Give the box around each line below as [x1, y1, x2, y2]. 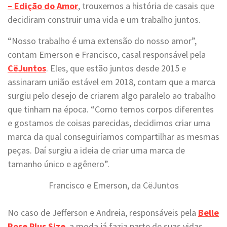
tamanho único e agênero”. [8, 158, 109, 170]
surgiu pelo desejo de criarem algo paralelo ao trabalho [8, 90, 216, 101]
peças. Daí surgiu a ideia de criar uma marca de [8, 144, 185, 156]
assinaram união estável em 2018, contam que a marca [8, 76, 215, 88]
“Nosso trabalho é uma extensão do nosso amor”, [8, 35, 197, 47]
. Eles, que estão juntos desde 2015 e [46, 62, 186, 74]
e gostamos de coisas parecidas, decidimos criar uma [8, 117, 210, 129]
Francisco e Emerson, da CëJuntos [48, 179, 179, 191]
